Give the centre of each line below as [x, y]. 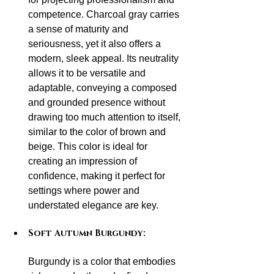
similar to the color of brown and [98, 132]
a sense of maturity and [80, 29]
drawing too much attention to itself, [106, 117]
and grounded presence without [98, 103]
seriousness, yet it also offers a [96, 44]
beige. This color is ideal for [89, 147]
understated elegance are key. [93, 206]
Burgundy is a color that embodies [103, 262]
